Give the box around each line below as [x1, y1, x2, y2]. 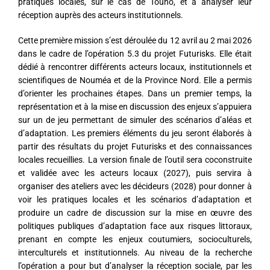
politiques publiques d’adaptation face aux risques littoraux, [18, 221, 252, 231]
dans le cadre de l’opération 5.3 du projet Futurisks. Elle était [18, 49, 252, 58]
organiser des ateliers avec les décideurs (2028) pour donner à [18, 181, 252, 191]
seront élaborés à [183, 128, 252, 138]
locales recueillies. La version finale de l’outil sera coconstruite [18, 155, 252, 165]
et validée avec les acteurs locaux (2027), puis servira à [18, 168, 252, 178]
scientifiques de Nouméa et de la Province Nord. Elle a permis [18, 75, 252, 85]
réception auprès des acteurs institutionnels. [18, 10, 183, 20]
